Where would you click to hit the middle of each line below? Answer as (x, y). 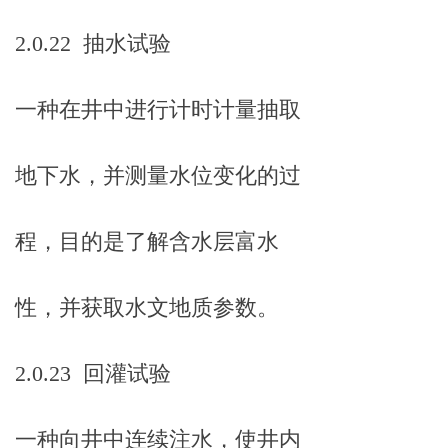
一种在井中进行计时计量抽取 (158, 109)
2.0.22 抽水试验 (93, 43)
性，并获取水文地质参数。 (147, 307)
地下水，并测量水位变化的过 (158, 175)
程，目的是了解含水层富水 (147, 241)
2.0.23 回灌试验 (93, 373)
